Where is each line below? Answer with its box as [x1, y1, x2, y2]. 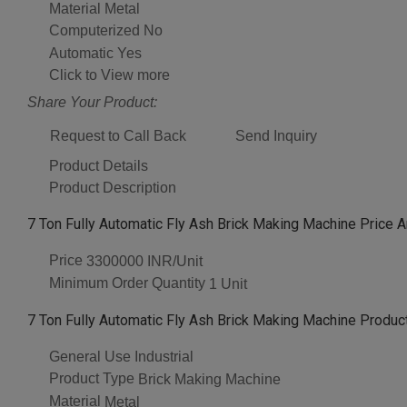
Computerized [49, 23, 140, 39]
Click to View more [49, 67, 170, 84]
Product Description [49, 180, 176, 196]
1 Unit [209, 275, 247, 292]
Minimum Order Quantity [49, 274, 205, 291]
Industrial [134, 349, 194, 365]
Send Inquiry [235, 128, 317, 144]
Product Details [49, 158, 148, 174]
